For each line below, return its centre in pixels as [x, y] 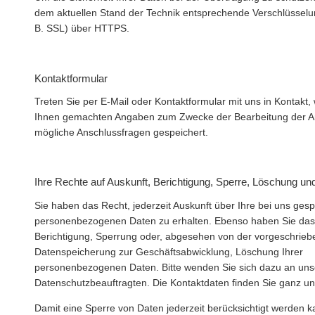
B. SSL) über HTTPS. [82, 29]
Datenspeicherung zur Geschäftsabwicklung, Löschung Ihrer [169, 252]
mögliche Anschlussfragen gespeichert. [121, 133]
